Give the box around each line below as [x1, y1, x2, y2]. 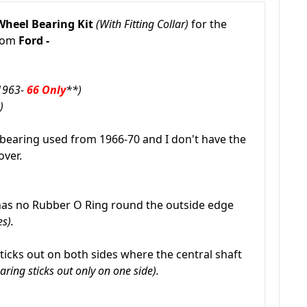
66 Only [27, 82, 66, 97]
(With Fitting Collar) [96, 16, 191, 32]
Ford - [19, 33, 49, 48]
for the [191, 16, 227, 32]
